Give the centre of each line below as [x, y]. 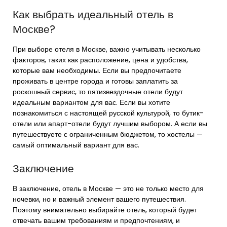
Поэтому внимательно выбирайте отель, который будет [105, 210]
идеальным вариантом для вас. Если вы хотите [91, 103]
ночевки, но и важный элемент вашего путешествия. [99, 199]
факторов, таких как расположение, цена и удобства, [100, 60]
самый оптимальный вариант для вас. [76, 145]
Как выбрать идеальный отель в [93, 15]
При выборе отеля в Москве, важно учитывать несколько [107, 49]
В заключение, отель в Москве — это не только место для [108, 189]
